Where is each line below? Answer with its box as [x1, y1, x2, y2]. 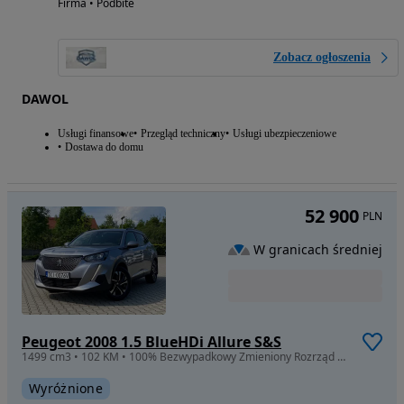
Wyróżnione [29, 380, 103, 398]
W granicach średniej [253, 240, 382, 258]
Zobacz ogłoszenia [273, 50, 371, 65]
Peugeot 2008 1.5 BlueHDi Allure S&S [22, 332, 281, 353]
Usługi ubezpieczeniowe [233, 127, 336, 141]
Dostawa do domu [65, 141, 143, 154]
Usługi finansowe [58, 127, 133, 141]
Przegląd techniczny [141, 127, 225, 141]
